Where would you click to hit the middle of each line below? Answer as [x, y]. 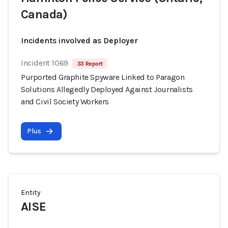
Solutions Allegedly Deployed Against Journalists [107, 89]
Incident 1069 [45, 63]
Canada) [44, 14]
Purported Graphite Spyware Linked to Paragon [103, 77]
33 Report [90, 64]
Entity [31, 193]
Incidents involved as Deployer [79, 40]
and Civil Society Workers [65, 102]
